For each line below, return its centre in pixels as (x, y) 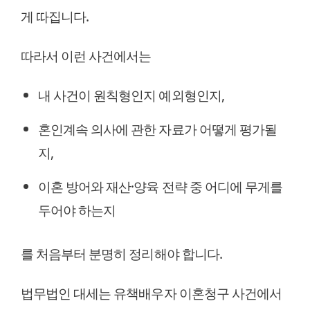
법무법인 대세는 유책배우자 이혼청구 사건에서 (151, 293)
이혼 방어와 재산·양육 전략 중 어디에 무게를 (160, 186)
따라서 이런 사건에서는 (86, 55)
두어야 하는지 (77, 210)
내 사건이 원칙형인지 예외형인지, (131, 95)
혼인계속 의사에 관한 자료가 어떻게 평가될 (157, 129)
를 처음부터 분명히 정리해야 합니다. (121, 253)
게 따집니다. (55, 16)
